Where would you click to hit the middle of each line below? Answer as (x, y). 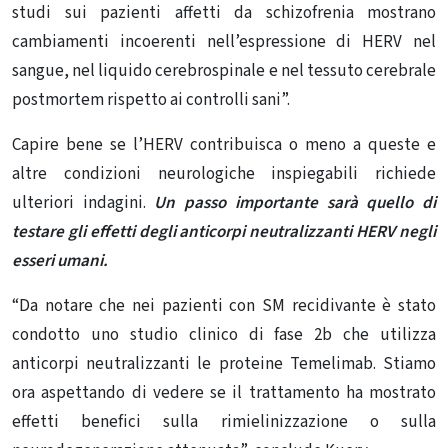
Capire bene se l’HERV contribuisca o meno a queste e (224, 145)
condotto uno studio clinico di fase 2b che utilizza (224, 335)
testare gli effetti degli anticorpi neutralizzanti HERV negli (224, 232)
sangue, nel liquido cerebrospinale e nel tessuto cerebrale (224, 71)
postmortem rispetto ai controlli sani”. (151, 100)
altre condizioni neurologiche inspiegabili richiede (224, 174)
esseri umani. (60, 261)
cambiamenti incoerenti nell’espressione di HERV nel (224, 42)
